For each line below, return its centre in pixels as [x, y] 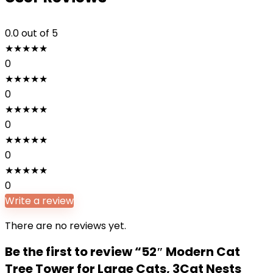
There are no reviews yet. [66, 226]
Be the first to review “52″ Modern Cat [122, 252]
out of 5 [40, 33]
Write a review [39, 201]
